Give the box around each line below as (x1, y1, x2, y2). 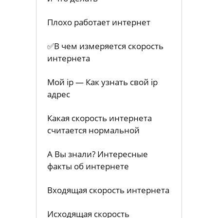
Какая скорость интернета (47, 112, 152, 124)
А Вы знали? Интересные (47, 148, 148, 160)
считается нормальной (47, 124, 140, 136)
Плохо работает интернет (47, 17, 151, 28)
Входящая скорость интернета (47, 184, 170, 196)
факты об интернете (47, 160, 129, 172)
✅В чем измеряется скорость (47, 40, 164, 52)
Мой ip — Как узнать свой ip (47, 76, 158, 88)
